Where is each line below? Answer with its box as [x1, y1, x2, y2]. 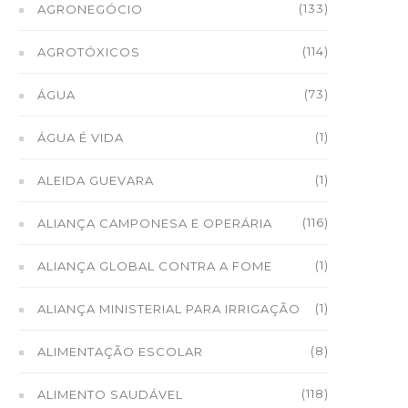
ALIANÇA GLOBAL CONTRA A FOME [37, 259, 272, 273]
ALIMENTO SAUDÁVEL [37, 387, 183, 402]
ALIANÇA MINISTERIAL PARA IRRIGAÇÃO [37, 301, 301, 316]
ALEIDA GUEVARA [37, 173, 154, 188]
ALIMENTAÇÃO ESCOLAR [37, 344, 203, 359]
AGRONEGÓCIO [37, 2, 143, 16]
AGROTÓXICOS [37, 45, 140, 59]
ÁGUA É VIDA [37, 130, 124, 145]
